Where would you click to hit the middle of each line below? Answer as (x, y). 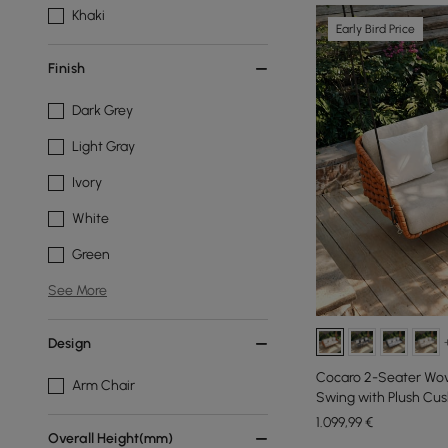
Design (69, 343)
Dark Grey (102, 110)
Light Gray (103, 146)
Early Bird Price (375, 29)
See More (77, 290)
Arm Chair (103, 385)
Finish (66, 68)
